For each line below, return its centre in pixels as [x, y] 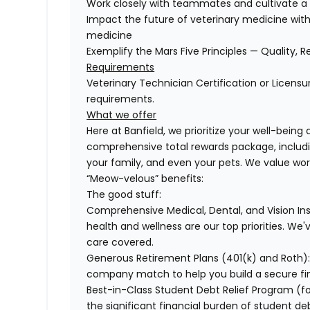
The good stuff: [124, 195]
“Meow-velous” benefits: [147, 179]
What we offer [122, 115]
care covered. [120, 243]
